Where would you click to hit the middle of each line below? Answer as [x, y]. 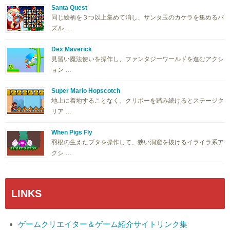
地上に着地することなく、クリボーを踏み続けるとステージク [138, 100]
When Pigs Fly [72, 132]
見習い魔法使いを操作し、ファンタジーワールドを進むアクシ [138, 59]
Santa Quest [69, 7]
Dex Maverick [72, 49]
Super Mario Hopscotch [86, 91]
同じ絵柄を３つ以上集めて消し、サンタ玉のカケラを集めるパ [138, 17]
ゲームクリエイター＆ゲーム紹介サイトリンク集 [103, 224]
